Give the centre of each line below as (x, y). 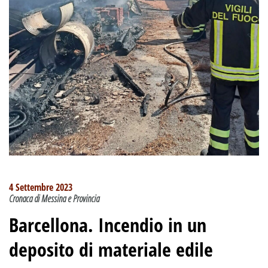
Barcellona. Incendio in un (108, 224)
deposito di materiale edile (111, 249)
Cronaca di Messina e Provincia (54, 198)
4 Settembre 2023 (41, 187)
